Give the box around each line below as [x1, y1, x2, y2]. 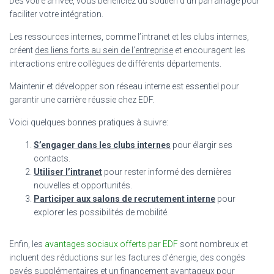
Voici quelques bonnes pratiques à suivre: [9, 117, 168, 127]
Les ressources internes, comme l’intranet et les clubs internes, [9, 31, 249, 42]
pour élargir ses [171, 139, 232, 150]
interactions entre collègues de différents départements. [9, 58, 221, 68]
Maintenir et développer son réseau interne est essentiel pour [9, 81, 239, 91]
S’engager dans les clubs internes [34, 139, 171, 150]
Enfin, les [9, 239, 45, 249]
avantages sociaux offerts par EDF [45, 239, 178, 249]
